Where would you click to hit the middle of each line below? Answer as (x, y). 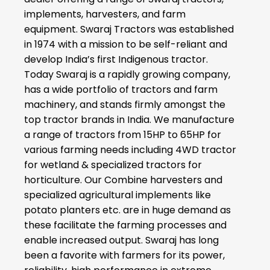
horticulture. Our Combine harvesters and (123, 180)
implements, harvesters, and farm (105, 14)
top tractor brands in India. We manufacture (129, 119)
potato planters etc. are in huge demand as (127, 210)
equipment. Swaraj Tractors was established (129, 29)
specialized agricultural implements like (118, 195)
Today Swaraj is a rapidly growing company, (127, 74)
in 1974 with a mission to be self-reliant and (126, 44)
